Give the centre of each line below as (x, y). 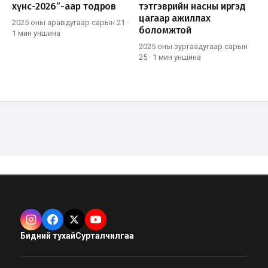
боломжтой (165, 30)
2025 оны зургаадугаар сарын (193, 46)
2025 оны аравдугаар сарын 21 (68, 22)
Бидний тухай (48, 235)
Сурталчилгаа (105, 235)
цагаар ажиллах (175, 18)
